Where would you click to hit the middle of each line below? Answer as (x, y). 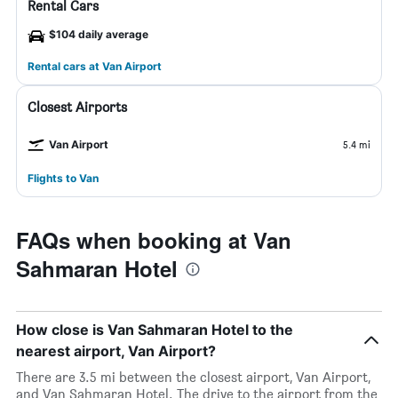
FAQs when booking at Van (154, 240)
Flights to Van (63, 178)
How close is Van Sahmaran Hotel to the (155, 330)
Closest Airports (77, 107)
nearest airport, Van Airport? (116, 351)
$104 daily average (99, 34)
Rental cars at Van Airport (95, 66)
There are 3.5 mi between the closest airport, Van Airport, (193, 377)
